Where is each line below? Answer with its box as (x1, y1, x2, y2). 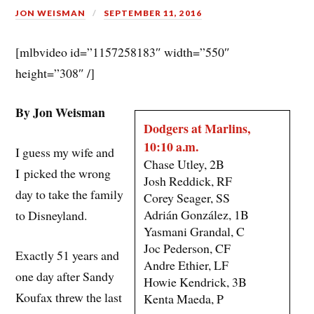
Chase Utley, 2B (143, 156, 224, 173)
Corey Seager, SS (143, 189, 230, 207)
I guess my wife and (15, 144, 115, 161)
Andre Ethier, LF (143, 257, 228, 274)
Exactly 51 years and (15, 246, 120, 264)
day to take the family (15, 186, 124, 203)
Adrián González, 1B (143, 206, 249, 224)
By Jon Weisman (15, 103, 106, 122)
